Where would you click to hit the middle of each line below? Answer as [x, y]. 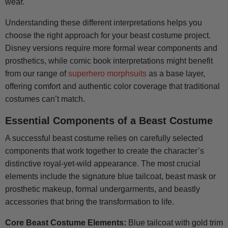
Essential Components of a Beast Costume [109, 121]
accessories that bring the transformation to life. [90, 202]
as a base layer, [176, 74]
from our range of [37, 74]
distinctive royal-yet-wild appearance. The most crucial [103, 164]
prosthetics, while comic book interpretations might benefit [109, 61]
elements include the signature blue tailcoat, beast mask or [110, 177]
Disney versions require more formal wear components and [111, 48]
